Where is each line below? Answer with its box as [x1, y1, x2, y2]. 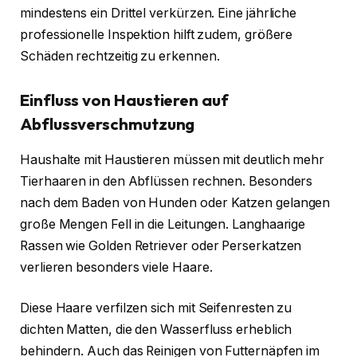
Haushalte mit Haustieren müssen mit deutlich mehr [20, 151, 325, 167]
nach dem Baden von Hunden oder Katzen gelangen [20, 194, 331, 210]
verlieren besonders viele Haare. [20, 259, 213, 275]
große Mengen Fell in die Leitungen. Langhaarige [20, 216, 306, 232]
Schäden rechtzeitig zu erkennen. [20, 48, 220, 64]
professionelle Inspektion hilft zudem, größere [20, 26, 293, 42]
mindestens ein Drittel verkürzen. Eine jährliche [20, 5, 297, 21]
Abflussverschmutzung [20, 114, 195, 135]
